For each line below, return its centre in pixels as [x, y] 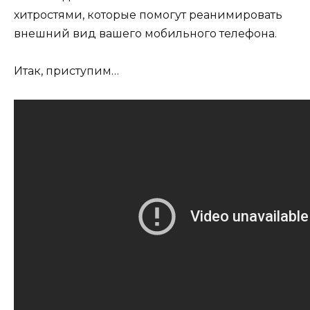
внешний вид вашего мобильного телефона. [145, 34]
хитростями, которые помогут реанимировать [148, 15]
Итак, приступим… [66, 71]
